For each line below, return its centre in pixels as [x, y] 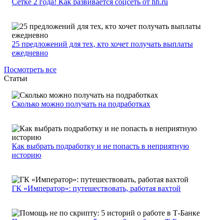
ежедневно [30, 53]
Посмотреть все [30, 70]
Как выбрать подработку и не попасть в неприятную [100, 146]
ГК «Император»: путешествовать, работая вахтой [96, 189]
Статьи [16, 79]
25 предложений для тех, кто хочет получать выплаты [102, 44]
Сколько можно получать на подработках [81, 104]
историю [27, 155]
